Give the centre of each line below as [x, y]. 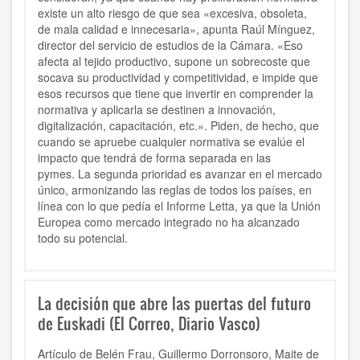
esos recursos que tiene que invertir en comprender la [176, 94]
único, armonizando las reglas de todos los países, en [175, 190]
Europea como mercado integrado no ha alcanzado [169, 222]
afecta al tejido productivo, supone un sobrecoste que [174, 61]
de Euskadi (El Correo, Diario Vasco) [149, 323]
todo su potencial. [84, 238]
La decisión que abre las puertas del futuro [174, 303]
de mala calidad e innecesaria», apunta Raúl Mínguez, [176, 29]
